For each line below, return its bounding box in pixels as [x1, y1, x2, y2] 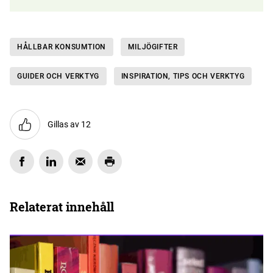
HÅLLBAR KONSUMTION [17, 43, 106, 51]
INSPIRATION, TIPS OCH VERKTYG [121, 72, 245, 80]
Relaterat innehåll [10, 199, 114, 214]
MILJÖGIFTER [127, 43, 178, 51]
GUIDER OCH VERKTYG [17, 72, 99, 80]
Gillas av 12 [48, 119, 91, 129]
